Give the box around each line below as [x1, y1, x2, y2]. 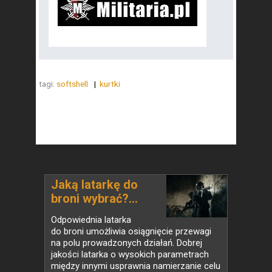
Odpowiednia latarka [51, 214, 131, 225]
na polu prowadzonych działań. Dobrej [51, 237, 202, 248]
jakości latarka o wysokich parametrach [51, 248, 209, 260]
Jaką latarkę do [51, 177, 138, 192]
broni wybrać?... [51, 191, 138, 206]
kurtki [100, 78, 122, 89]
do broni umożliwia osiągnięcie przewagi [51, 225, 211, 237]
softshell [56, 78, 90, 89]
